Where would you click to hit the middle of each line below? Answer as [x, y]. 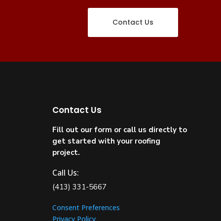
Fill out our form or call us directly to [119, 129]
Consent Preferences [86, 208]
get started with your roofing [106, 141]
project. [66, 152]
